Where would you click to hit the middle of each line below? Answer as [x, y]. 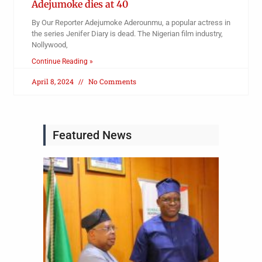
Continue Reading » [62, 62]
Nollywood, [49, 45]
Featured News [92, 135]
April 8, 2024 [53, 82]
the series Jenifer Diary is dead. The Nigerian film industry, [127, 34]
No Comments [111, 82]
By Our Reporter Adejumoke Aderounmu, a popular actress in [131, 23]
